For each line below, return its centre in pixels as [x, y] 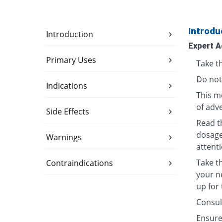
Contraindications [80, 163]
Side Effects [68, 111]
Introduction [70, 34]
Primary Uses [71, 60]
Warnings [64, 137]
